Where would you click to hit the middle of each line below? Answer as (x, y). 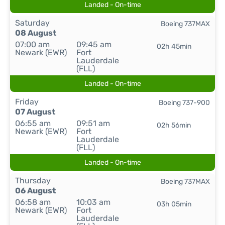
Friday (27, 102)
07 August (35, 112)
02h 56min (174, 125)
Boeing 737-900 (184, 103)
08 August (36, 33)
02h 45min (174, 46)
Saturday (32, 23)
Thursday (33, 181)
